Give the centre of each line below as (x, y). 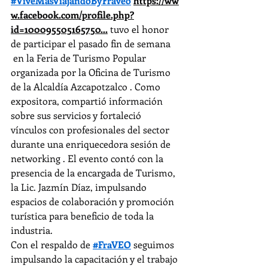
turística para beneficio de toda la (83, 216)
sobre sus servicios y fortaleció (77, 115)
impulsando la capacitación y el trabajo (95, 259)
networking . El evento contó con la (88, 158)
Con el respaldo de (52, 244)
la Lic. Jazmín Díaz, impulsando (80, 187)
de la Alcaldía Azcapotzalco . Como (87, 86)
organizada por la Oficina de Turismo (92, 72)
